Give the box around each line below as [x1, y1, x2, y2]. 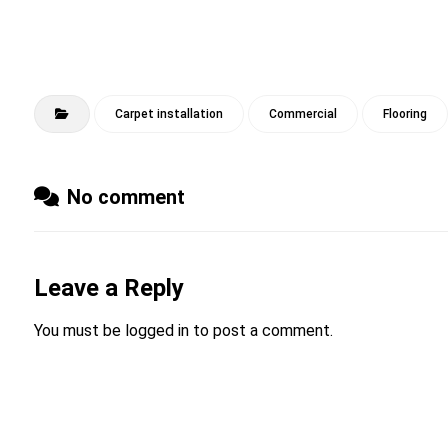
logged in [124, 321, 189, 340]
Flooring [382, 107, 427, 121]
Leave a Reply [33, 274, 184, 302]
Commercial [268, 107, 337, 121]
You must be [33, 321, 125, 340]
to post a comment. [188, 321, 333, 340]
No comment [66, 185, 185, 209]
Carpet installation [114, 107, 223, 121]
